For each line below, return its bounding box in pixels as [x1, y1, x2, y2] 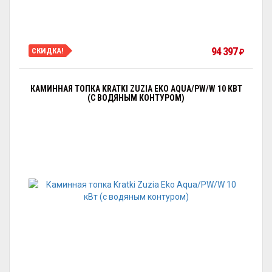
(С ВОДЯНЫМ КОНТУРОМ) [87, 93, 185, 103]
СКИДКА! [32, 46, 64, 55]
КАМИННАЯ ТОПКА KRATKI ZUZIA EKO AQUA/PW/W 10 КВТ [30, 84, 242, 93]
